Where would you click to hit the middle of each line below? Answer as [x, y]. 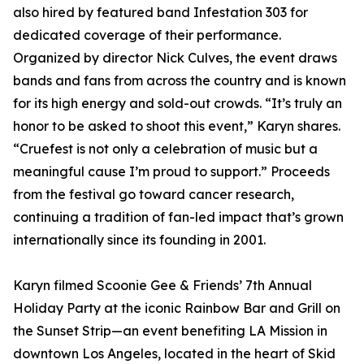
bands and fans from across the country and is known [180, 80]
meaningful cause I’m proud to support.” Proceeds [171, 171]
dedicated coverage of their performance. [147, 35]
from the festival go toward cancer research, [154, 194]
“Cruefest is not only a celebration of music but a [165, 149]
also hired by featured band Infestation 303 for [160, 12]
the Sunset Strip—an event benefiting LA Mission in [170, 331]
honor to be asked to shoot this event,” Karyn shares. [177, 126]
